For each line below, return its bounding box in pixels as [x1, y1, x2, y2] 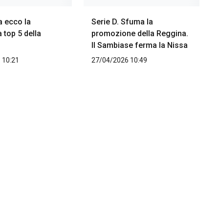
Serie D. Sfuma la [91, 17, 153, 27]
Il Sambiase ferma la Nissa [91, 41, 188, 50]
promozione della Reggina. [91, 29, 188, 39]
